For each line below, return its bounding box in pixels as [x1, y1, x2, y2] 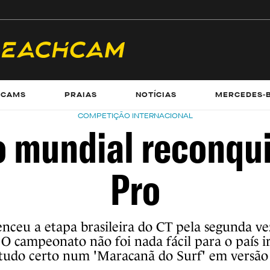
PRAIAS [64, 90, 97, 99]
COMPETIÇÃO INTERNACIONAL [77, 111, 193, 121]
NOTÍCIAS [135, 90, 177, 99]
